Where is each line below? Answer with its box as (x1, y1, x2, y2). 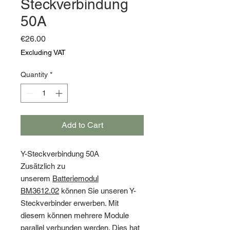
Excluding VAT (21, 48, 66, 57)
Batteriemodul (52, 174, 99, 183)
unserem (21, 174, 52, 183)
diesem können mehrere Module (21, 211, 129, 220)
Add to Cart (61, 120, 103, 130)
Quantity (21, 70, 48, 79)
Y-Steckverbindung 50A (21, 149, 99, 159)
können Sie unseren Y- (59, 186, 136, 196)
